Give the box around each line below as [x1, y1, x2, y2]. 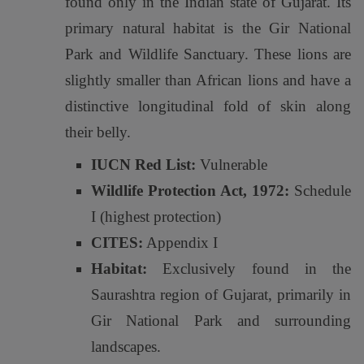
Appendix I [143, 234, 218, 251]
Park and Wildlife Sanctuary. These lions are [65, 45, 351, 63]
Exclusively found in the [147, 260, 351, 277]
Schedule [289, 182, 351, 199]
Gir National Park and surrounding [91, 312, 351, 329]
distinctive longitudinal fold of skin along [65, 97, 351, 115]
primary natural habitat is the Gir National [65, 19, 351, 37]
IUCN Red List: [91, 156, 196, 173]
